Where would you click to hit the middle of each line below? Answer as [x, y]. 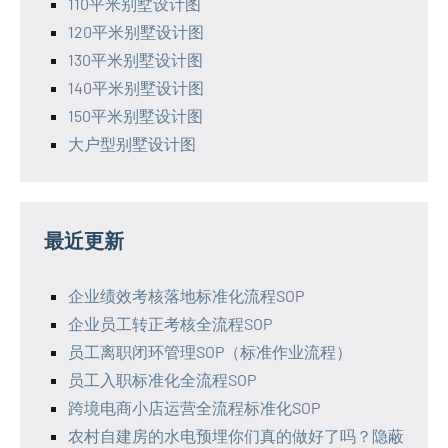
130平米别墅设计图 [135, 60]
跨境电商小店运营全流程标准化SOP [194, 408]
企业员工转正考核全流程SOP [170, 324]
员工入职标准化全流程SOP [162, 380]
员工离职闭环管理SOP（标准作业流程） [210, 352]
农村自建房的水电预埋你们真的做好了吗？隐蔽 [236, 436]
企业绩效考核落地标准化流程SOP [186, 296]
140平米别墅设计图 [136, 88]
